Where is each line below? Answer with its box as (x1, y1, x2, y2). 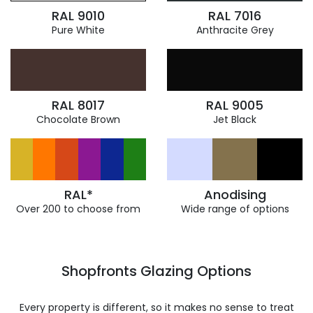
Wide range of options (180, 202, 289, 216)
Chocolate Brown (36, 112, 120, 126)
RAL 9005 (206, 96, 263, 114)
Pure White (52, 23, 105, 37)
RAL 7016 (208, 7, 261, 24)
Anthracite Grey (196, 23, 274, 37)
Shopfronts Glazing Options (61, 261, 252, 281)
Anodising (203, 186, 266, 203)
